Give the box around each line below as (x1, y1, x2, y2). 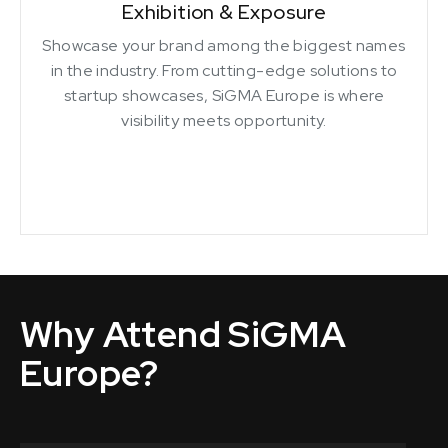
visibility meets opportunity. (121, 109, 327, 131)
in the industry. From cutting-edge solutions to (50, 59, 398, 81)
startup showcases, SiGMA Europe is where (64, 84, 384, 106)
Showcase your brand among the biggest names (42, 34, 406, 56)
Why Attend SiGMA (20, 309, 347, 358)
